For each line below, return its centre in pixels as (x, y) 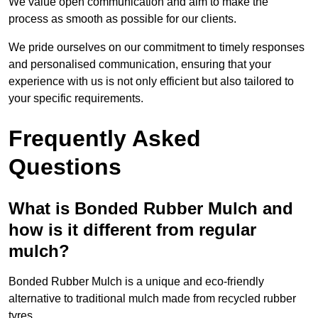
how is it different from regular (132, 230)
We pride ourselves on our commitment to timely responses (157, 48)
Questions (65, 167)
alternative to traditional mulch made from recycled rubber (152, 299)
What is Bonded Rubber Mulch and (151, 209)
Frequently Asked (105, 139)
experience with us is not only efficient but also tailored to (151, 82)
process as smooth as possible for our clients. (122, 19)
